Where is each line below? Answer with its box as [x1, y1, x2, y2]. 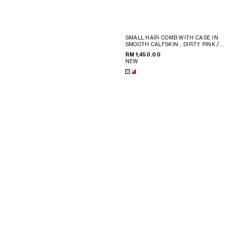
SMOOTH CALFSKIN [125, 41, 180, 47]
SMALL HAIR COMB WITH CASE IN [125, 34, 219, 41]
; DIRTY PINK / [180, 41, 219, 47]
